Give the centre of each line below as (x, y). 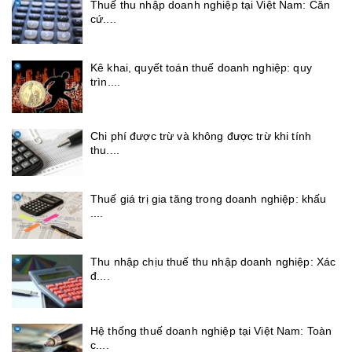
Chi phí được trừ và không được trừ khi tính (201, 136)
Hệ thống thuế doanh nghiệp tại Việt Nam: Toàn (211, 330)
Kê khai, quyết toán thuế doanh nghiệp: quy (201, 67)
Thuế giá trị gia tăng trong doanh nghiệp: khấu (209, 199)
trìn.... (106, 81)
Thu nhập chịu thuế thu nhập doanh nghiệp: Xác (213, 262)
